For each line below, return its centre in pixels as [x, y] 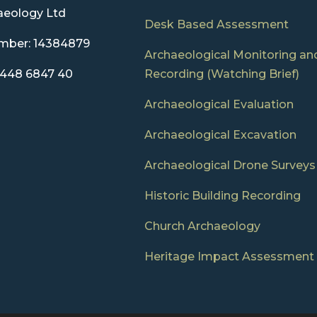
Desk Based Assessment [216, 25]
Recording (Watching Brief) [221, 74]
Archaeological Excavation [220, 135]
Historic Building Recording [222, 196]
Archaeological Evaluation [219, 105]
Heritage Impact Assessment [229, 257]
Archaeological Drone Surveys [230, 166]
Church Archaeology [202, 226]
